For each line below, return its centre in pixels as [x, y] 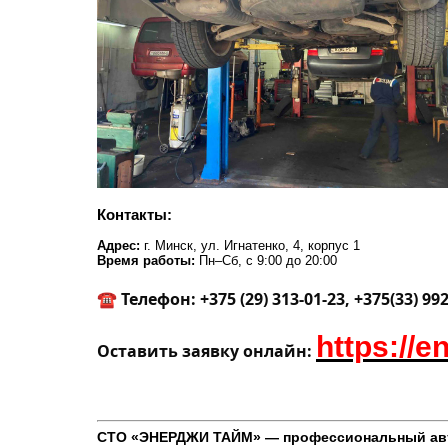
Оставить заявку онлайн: [206, 351]
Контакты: [134, 215]
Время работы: [146, 261]
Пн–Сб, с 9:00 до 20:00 [266, 261]
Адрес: [120, 246]
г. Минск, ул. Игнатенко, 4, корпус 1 [252, 246]
